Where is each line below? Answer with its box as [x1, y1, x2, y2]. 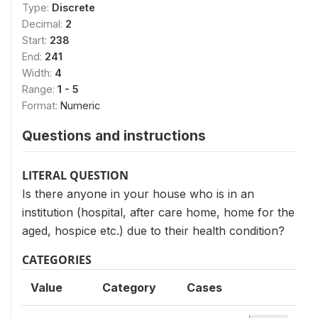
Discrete [52, 1, 95, 13]
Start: [22, 34, 50, 46]
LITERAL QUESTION [22, 168, 128, 183]
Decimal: [22, 18, 65, 30]
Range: [22, 83, 57, 95]
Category [102, 280, 156, 295]
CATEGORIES [22, 252, 92, 268]
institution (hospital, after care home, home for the [22, 205, 295, 219]
